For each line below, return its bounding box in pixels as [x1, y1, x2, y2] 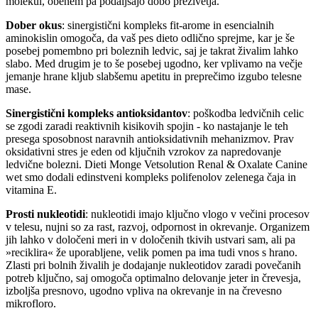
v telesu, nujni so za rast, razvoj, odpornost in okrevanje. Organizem [6, 221, 309, 234]
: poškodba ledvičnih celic [187, 107, 304, 120]
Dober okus [6, 19, 62, 32]
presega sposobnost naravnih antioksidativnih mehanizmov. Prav [6, 133, 294, 146]
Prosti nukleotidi [6, 208, 85, 221]
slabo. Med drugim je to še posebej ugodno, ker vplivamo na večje [6, 57, 302, 70]
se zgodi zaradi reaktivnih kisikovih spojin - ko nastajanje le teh [6, 120, 288, 133]
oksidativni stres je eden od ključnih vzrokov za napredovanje [6, 146, 281, 158]
